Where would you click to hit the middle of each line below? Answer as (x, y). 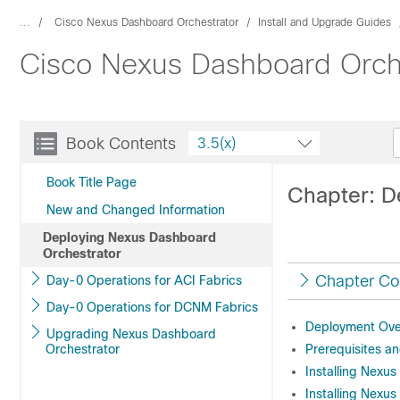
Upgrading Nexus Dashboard (131, 334)
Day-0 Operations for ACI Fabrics (144, 280)
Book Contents (121, 144)
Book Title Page (92, 182)
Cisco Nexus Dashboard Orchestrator (146, 22)
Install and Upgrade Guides (325, 22)
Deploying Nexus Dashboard (129, 237)
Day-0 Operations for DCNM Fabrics (152, 307)
